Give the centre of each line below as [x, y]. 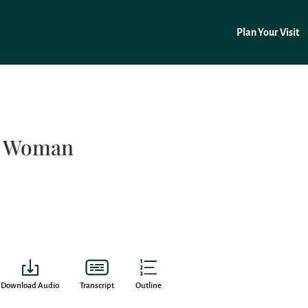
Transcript [97, 286]
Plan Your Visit [268, 32]
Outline [149, 286]
